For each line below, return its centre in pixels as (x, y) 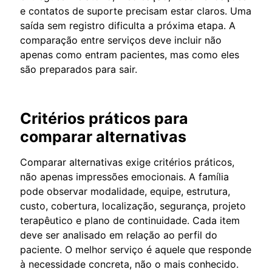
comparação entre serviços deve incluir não (121, 40)
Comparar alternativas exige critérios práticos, (127, 162)
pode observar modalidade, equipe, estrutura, (125, 191)
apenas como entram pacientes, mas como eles (130, 54)
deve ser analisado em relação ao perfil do (119, 235)
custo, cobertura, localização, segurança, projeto (133, 206)
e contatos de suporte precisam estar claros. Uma (136, 11)
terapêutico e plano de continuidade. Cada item (130, 220)
